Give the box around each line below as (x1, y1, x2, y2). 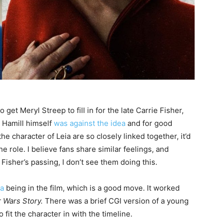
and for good (125, 118, 172, 128)
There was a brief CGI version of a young (45, 196, 189, 206)
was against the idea (54, 118, 125, 128)
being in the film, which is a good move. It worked (4, 183, 180, 193)
